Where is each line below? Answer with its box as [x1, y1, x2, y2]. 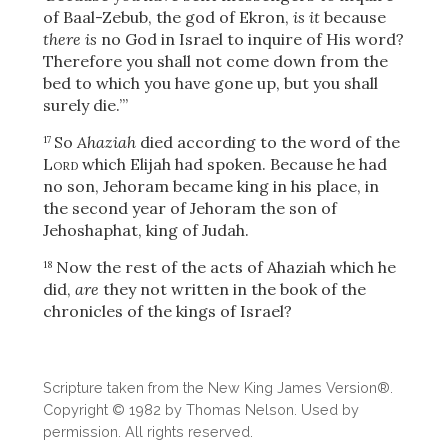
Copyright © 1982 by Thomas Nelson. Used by [42, 400, 359, 418]
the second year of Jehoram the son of [42, 197, 337, 218]
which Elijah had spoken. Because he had [77, 153, 387, 174]
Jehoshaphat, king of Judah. [42, 219, 249, 240]
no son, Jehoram [42, 175, 169, 196]
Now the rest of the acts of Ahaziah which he [55, 256, 396, 277]
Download [176, 364, 300, 394]
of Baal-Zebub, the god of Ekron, [42, 6, 293, 27]
